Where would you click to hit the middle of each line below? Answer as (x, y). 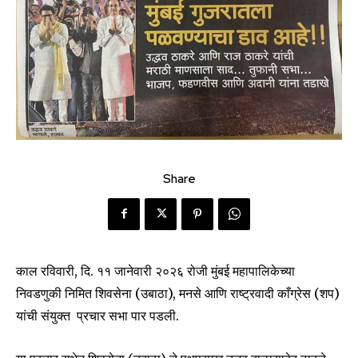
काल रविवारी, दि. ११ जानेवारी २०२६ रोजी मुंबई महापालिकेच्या (155, 270)
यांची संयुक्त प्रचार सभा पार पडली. (97, 315)
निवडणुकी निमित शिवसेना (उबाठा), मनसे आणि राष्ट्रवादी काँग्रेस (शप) (178, 293)
